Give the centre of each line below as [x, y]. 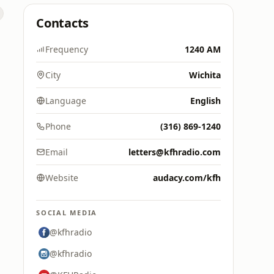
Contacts [63, 23]
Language [66, 101]
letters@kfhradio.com [175, 152]
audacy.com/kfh [187, 178]
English [206, 101]
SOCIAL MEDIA [67, 213]
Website [62, 178]
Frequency [67, 49]
